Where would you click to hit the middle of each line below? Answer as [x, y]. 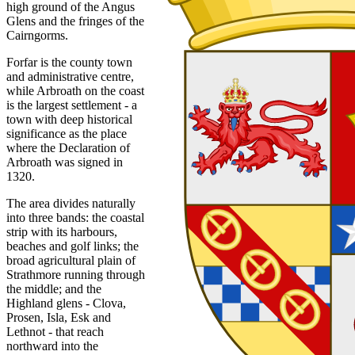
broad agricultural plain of [71, 260]
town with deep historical [69, 119]
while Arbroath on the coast [75, 90]
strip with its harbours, [62, 231]
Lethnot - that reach [55, 331]
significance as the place [67, 133]
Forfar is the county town [69, 62]
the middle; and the [54, 288]
